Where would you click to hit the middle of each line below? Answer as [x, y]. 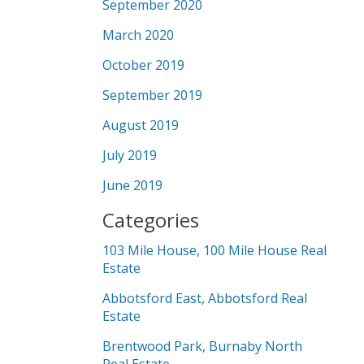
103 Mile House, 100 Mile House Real [214, 250]
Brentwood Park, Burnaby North [202, 346]
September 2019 [152, 95]
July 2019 [130, 155]
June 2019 [132, 185]
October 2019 [143, 65]
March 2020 [138, 35]
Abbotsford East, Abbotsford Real [205, 298]
